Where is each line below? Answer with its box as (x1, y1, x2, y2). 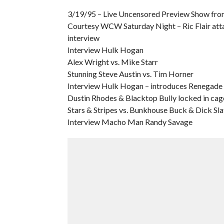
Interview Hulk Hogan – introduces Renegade (67, 81, 222, 90)
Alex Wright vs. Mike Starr (67, 57, 158, 66)
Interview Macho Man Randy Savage (67, 117, 192, 126)
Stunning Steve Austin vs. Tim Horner (67, 69, 193, 78)
